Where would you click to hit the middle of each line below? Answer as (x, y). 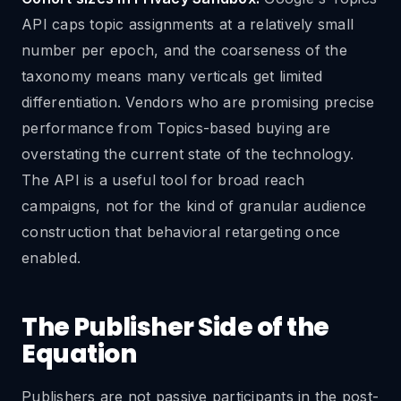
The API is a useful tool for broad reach (163, 180)
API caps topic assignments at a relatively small (188, 24)
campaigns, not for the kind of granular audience (194, 206)
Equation (79, 354)
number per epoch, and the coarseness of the (184, 50)
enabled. (51, 258)
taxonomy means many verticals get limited (172, 76)
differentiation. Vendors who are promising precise (198, 102)
